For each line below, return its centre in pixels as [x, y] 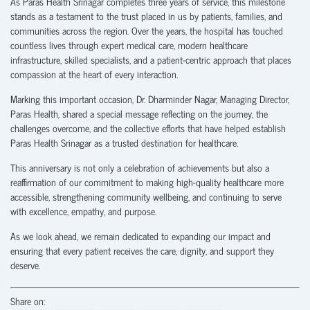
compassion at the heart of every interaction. [94, 73]
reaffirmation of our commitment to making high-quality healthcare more [147, 181]
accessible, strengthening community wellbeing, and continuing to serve [146, 196]
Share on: [28, 300]
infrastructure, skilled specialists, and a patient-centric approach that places [151, 59]
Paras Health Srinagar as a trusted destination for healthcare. [124, 142]
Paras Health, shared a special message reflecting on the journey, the [139, 113]
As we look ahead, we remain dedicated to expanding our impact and [140, 235]
